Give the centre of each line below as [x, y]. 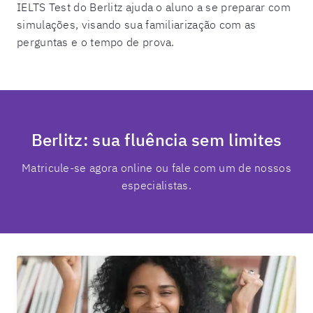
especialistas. [156, 185]
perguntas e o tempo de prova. [96, 42]
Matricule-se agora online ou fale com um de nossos [156, 168]
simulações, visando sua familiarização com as [137, 24]
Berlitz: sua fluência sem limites [156, 140]
